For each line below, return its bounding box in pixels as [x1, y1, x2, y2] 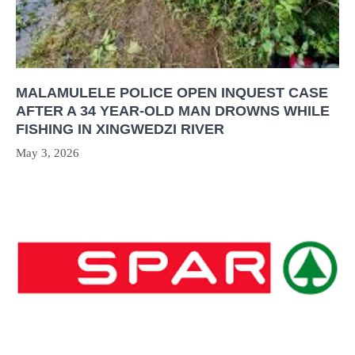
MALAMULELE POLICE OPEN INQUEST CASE [16, 84, 328, 101]
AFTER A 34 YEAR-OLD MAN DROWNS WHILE [16, 102, 330, 119]
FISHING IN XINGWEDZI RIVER [16, 120, 224, 137]
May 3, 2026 [16, 146, 79, 159]
